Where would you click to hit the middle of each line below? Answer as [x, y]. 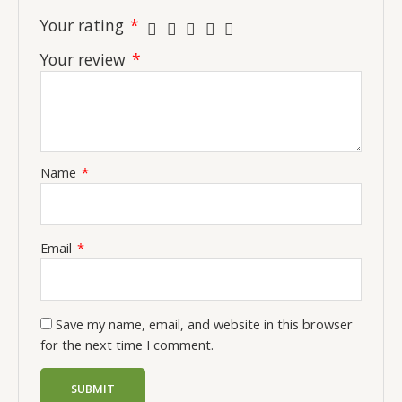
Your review [86, 59]
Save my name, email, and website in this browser [205, 323]
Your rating [85, 25]
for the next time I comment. [127, 344]
